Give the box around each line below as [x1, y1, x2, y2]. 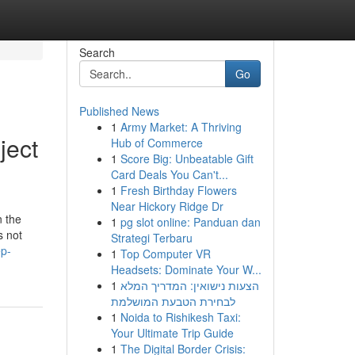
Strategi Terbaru [110, 230, 193, 246]
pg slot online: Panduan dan [120, 214, 261, 230]
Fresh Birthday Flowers [120, 182, 237, 198]
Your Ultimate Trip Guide [110, 325, 234, 341]
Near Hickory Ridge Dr [110, 198, 223, 214]
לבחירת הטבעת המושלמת [110, 293, 235, 309]
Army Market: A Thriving [120, 119, 242, 135]
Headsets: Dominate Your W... [110, 261, 261, 277]
